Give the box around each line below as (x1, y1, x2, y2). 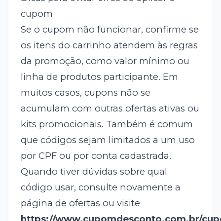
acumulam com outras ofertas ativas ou (20, 103, 199, 114)
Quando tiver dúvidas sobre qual (20, 166, 167, 178)
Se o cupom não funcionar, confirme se (20, 24, 199, 36)
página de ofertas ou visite (20, 197, 140, 209)
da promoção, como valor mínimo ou (20, 55, 189, 67)
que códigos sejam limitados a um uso (20, 134, 195, 146)
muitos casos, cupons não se (20, 87, 150, 99)
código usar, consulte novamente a (20, 182, 181, 193)
